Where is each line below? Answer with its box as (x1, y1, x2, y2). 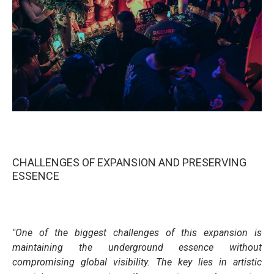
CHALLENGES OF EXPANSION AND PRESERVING (12, 156, 246, 169)
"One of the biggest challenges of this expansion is (12, 227, 262, 239)
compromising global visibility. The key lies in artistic (12, 256, 262, 268)
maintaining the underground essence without (12, 242, 262, 254)
